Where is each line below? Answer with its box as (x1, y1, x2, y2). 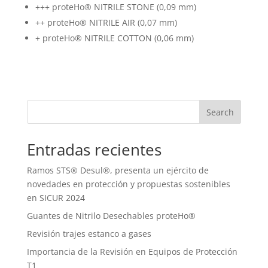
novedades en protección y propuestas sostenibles (26, 178, 230, 190)
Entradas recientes (26, 138, 162, 160)
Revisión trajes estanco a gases (26, 227, 151, 239)
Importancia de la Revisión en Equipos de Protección (26, 245, 237, 257)
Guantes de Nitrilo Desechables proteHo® (26, 209, 196, 221)
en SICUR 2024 (26, 191, 85, 203)
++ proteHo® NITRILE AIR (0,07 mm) (35, 16, 177, 28)
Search (206, 106, 234, 118)
